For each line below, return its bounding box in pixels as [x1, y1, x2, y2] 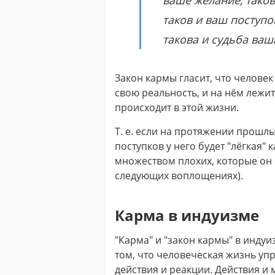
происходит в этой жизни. [114, 101, 239, 114]
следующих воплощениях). [114, 169, 243, 182]
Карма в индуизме [114, 205, 259, 225]
